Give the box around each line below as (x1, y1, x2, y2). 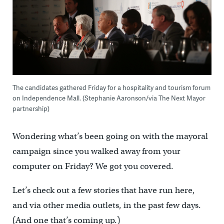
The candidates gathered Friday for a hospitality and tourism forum (12, 83, 210, 92)
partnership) (12, 104, 49, 113)
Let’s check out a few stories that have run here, (12, 185, 195, 196)
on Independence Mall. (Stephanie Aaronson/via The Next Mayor (12, 93, 205, 103)
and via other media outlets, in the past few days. (12, 200, 201, 211)
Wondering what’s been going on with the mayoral (12, 131, 208, 142)
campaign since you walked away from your (12, 146, 180, 157)
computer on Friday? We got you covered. (12, 161, 173, 172)
